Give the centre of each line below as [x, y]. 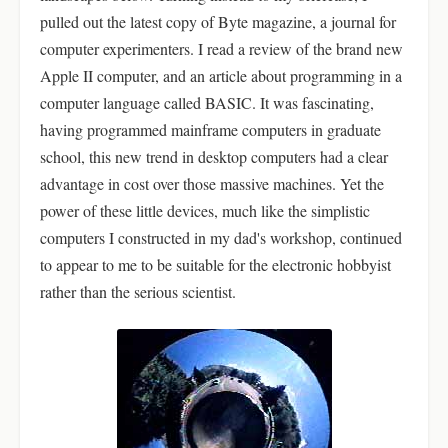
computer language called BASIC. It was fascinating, [207, 102]
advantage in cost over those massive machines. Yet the [212, 183]
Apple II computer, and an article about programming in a [221, 75]
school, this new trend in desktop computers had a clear [214, 156]
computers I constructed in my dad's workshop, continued [221, 237]
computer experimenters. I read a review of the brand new [221, 48]
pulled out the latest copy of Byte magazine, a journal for [218, 21]
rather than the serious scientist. [138, 291]
